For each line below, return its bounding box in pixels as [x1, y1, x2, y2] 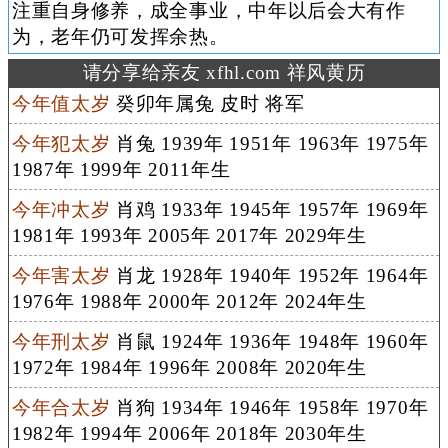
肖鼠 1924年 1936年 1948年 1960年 [110, 330, 429, 352]
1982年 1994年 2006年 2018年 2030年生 [11, 422, 367, 444]
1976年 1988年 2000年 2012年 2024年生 [11, 290, 367, 312]
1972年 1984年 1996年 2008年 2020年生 [11, 356, 367, 378]
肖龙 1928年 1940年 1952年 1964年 [110, 264, 429, 286]
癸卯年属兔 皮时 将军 [110, 92, 305, 114]
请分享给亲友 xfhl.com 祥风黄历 [82, 61, 366, 83]
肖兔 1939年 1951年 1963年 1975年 [110, 132, 429, 154]
